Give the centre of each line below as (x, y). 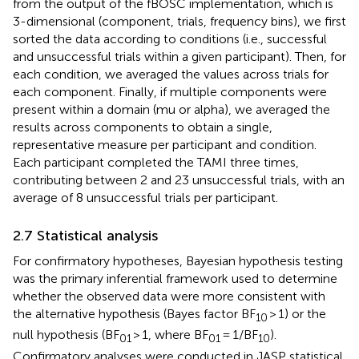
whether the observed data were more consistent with (169, 296)
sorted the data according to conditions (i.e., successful (170, 39)
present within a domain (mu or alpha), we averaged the (171, 110)
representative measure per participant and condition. (165, 145)
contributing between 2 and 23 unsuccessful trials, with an (179, 180)
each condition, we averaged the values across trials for (171, 75)
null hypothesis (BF (66, 335)
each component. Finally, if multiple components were (170, 92)
